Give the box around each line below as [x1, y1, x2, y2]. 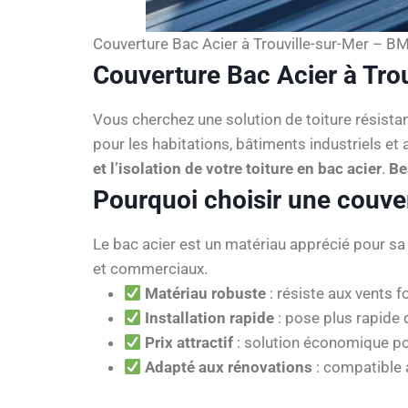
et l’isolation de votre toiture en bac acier [93, 159, 382, 178]
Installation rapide [145, 309, 275, 327]
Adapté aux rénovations [145, 358, 313, 376]
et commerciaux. [93, 260, 208, 278]
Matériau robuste [145, 284, 267, 302]
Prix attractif [145, 333, 234, 352]
